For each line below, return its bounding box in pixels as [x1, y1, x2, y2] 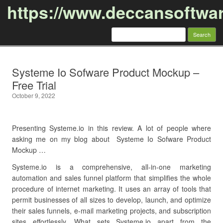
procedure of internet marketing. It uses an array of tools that [12, 184, 211, 194]
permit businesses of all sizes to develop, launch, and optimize [12, 195, 211, 205]
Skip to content [111, 52, 158, 62]
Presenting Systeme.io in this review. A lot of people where [12, 123, 211, 133]
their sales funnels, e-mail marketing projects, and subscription [12, 206, 211, 216]
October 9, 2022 [12, 91, 55, 100]
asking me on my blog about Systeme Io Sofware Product [12, 134, 211, 144]
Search [111, 25, 133, 35]
